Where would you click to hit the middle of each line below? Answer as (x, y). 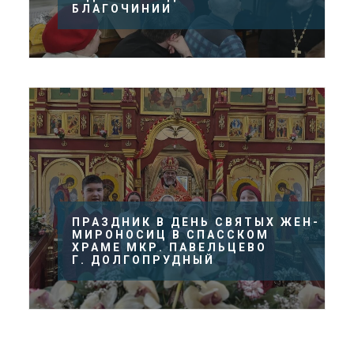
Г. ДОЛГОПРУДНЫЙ (143, 260)
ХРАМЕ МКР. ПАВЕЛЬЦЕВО (169, 247)
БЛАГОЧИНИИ (122, 9)
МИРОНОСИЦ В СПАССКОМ (171, 235)
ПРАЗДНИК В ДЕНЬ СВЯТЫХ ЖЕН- (196, 222)
